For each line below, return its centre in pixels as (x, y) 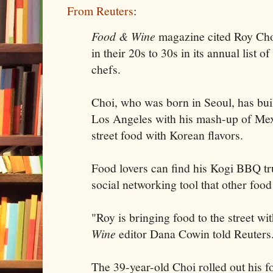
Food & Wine (123, 36)
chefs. (106, 69)
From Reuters (100, 10)
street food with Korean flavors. (167, 135)
